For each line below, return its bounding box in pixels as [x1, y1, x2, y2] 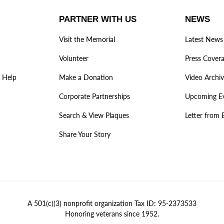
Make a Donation [58, 73, 113, 81]
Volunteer [58, 54, 88, 62]
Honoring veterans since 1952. [64, 209, 159, 218]
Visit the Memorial [58, 35, 115, 43]
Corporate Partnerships [58, 92, 130, 100]
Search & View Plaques [58, 111, 129, 119]
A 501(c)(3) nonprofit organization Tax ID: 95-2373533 [27, 198, 196, 207]
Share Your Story [58, 130, 110, 138]
